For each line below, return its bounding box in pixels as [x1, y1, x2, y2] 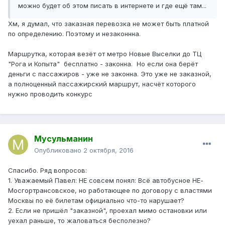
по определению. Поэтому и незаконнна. [8, 30, 141, 38]
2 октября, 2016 [83, 146, 134, 155]
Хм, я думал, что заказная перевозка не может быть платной [8, 20, 209, 28]
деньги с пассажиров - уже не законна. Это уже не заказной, [8, 70, 211, 78]
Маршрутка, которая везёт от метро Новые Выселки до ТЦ [8, 50, 201, 58]
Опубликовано [34, 146, 83, 155]
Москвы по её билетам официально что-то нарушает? [8, 196, 184, 205]
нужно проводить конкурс [8, 90, 92, 98]
